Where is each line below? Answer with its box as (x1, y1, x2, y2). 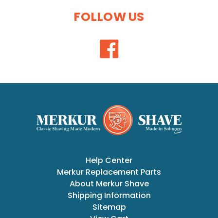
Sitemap (92, 201, 126, 213)
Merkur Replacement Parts (57, 166, 161, 178)
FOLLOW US (73, 8, 145, 25)
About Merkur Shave (69, 178, 149, 189)
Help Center (86, 154, 132, 166)
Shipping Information (67, 189, 151, 201)
